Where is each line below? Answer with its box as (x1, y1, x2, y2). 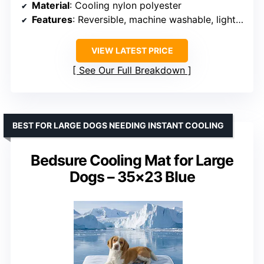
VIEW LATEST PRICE (91, 45, 173, 55)
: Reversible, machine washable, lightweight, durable (72, 13, 236, 25)
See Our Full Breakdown (79, 64, 185, 76)
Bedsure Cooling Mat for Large (31, 151, 233, 169)
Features (32, 13, 72, 25)
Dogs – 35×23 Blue (69, 167, 195, 186)
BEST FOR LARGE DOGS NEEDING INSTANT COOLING (12, 120, 224, 130)
